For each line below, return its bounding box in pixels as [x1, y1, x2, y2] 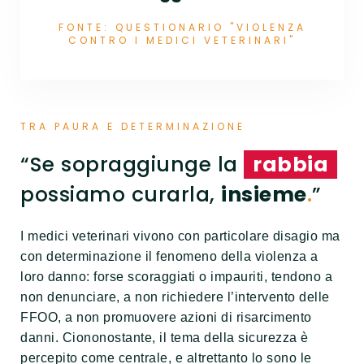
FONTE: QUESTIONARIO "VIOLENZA [58, 19, 306, 34]
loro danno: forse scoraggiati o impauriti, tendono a [20, 269, 332, 284]
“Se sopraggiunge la [20, 149, 244, 179]
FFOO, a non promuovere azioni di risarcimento [20, 310, 312, 324]
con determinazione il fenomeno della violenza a [20, 249, 318, 263]
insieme [221, 180, 307, 209]
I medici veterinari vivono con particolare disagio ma [20, 228, 340, 243]
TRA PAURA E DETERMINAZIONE [20, 119, 245, 133]
